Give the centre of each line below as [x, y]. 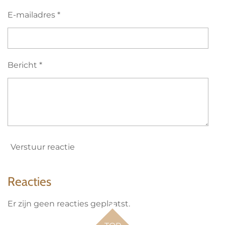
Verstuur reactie [43, 147]
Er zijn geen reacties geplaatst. [69, 204]
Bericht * [25, 65]
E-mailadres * [34, 15]
